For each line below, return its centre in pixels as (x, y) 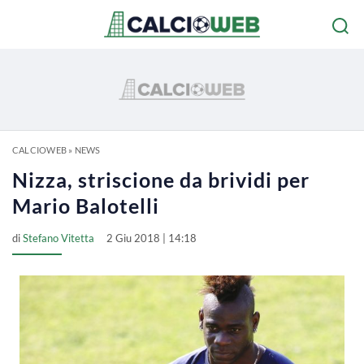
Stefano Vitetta (58, 238)
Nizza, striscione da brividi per (161, 180)
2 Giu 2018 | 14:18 (152, 238)
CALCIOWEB (39, 150)
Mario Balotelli (86, 206)
